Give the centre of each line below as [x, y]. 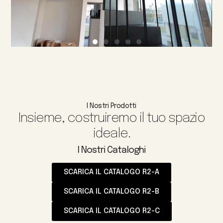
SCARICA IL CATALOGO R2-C [111, 211]
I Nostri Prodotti [111, 106]
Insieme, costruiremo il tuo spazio [111, 118]
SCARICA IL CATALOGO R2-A [111, 172]
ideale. [111, 133]
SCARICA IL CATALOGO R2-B [111, 191]
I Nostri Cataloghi [111, 150]
